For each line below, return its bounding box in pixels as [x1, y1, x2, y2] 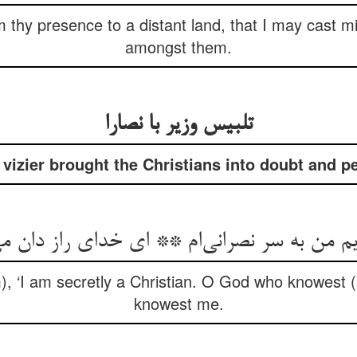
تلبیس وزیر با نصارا [104, 112, 253, 138]
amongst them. [125, 35, 232, 58]
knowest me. [133, 292, 224, 315]
